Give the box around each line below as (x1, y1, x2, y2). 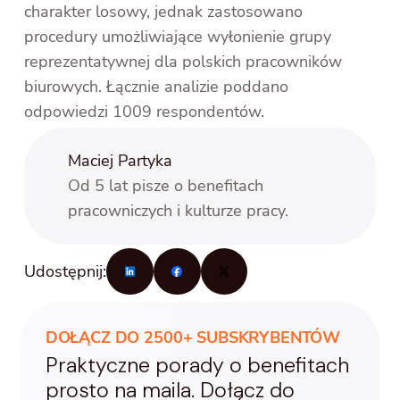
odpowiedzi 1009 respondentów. (24, 101, 265, 123)
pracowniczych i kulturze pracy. (68, 200, 288, 222)
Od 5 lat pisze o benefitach (68, 175, 263, 197)
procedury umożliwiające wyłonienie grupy (24, 26, 332, 48)
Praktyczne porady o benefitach (45, 352, 349, 379)
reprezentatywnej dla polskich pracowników (24, 51, 343, 73)
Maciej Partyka (68, 150, 172, 172)
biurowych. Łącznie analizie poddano (24, 76, 289, 98)
